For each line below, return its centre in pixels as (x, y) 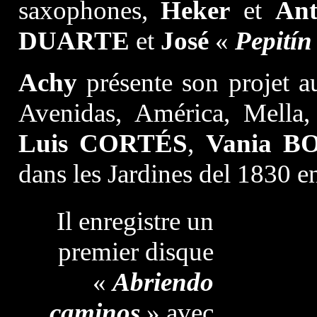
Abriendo (163, 282)
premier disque (136, 252)
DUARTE (74, 41)
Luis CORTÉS (103, 143)
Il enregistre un (135, 221)
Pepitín (273, 41)
